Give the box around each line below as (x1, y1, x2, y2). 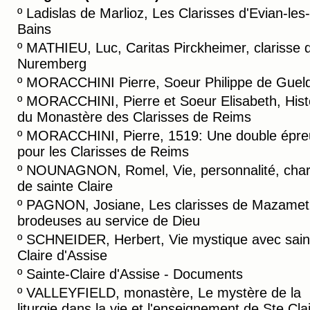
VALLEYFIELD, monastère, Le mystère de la (26, 285, 301, 300)
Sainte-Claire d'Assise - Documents (26, 266, 243, 282)
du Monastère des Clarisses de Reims (17, 109, 251, 125)
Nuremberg (17, 56, 86, 71)
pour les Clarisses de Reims (17, 144, 189, 159)
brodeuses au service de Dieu (17, 213, 200, 228)
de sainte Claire (17, 179, 113, 194)
